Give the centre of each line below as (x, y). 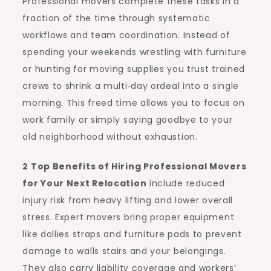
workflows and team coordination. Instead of (126, 35)
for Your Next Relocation (85, 183)
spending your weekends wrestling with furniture (135, 52)
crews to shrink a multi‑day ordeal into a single (131, 86)
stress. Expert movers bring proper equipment (129, 217)
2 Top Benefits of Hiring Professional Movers (135, 166)
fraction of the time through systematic (116, 18)
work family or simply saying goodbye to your (128, 120)
